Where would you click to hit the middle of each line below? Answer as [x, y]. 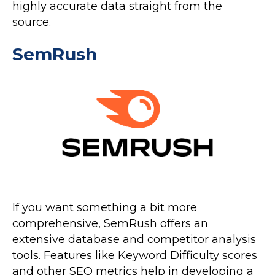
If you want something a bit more [105, 208]
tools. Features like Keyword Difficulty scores [135, 256]
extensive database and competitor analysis [134, 240]
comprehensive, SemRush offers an [110, 224]
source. [32, 22]
